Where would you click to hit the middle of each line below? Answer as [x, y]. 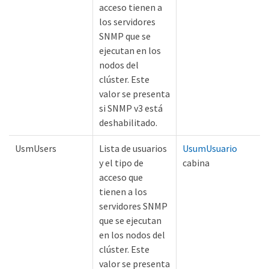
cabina [196, 163]
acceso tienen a [131, 8]
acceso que [121, 177]
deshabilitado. [128, 123]
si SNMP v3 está [131, 108]
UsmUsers [36, 149]
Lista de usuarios [133, 149]
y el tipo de [121, 163]
